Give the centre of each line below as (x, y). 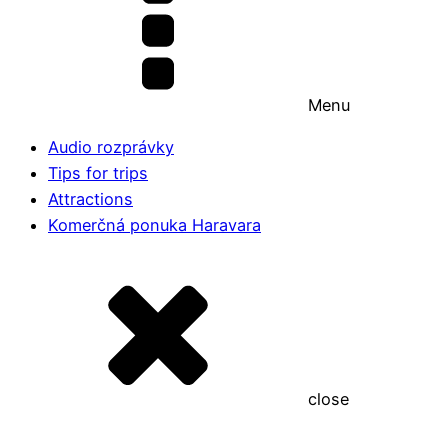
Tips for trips (98, 173)
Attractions (90, 199)
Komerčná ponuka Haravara (154, 225)
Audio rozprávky (111, 147)
